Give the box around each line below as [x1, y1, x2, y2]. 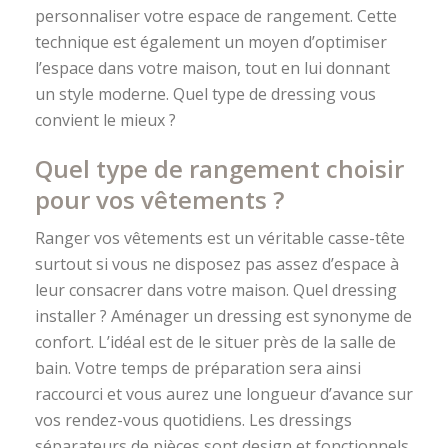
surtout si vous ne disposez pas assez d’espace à [35, 252, 399, 275]
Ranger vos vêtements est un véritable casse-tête [35, 226, 405, 249]
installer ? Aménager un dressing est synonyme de [35, 304, 412, 327]
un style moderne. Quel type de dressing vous [35, 82, 376, 105]
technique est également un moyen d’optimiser [35, 30, 387, 53]
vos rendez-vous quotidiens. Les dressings [35, 408, 352, 431]
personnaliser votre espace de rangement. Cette [35, 4, 397, 27]
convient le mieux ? [35, 108, 176, 131]
